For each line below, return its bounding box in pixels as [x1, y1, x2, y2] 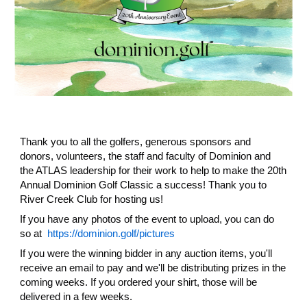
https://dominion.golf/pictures [47, 228, 175, 240]
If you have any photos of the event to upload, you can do [20, 213, 275, 225]
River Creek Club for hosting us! [20, 193, 164, 206]
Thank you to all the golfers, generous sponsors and [20, 136, 251, 148]
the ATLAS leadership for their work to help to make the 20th [20, 164, 287, 177]
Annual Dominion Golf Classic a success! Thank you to [20, 179, 267, 191]
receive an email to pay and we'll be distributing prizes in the [20, 262, 286, 274]
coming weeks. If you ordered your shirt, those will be [20, 276, 258, 288]
